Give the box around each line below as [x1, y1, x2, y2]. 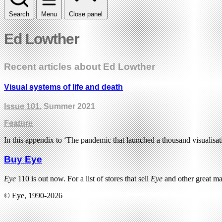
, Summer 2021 [40, 102, 95, 111]
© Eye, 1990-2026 [4, 191, 62, 200]
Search [9, 10, 29, 18]
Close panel [69, 10, 103, 18]
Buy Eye [4, 154, 42, 165]
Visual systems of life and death [4, 83, 123, 92]
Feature [4, 119, 33, 128]
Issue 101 [4, 102, 40, 111]
